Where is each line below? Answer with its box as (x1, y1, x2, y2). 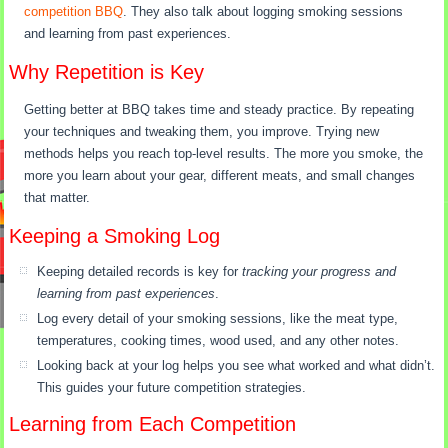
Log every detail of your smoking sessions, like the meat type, (37, 311, 399, 327)
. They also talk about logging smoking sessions (123, 4, 404, 20)
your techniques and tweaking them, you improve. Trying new (24, 124, 380, 140)
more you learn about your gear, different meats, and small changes (24, 168, 416, 184)
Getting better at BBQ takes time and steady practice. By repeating (24, 102, 415, 118)
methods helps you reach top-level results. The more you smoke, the (24, 146, 424, 162)
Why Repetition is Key (9, 61, 205, 84)
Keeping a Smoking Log (9, 225, 221, 248)
